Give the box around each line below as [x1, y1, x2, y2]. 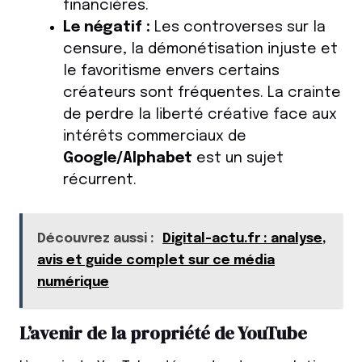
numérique [37, 276, 109, 290]
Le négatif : [63, 20, 150, 36]
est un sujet [192, 151, 284, 166]
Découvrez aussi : [37, 232, 154, 246]
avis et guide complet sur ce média [37, 254, 275, 268]
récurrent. [63, 173, 137, 188]
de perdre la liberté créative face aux [63, 107, 337, 123]
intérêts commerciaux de [63, 129, 246, 145]
